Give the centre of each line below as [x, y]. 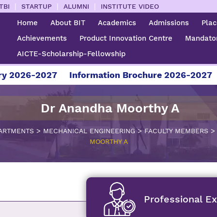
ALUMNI [77, 6]
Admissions [169, 23]
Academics [117, 23]
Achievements [42, 38]
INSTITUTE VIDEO [130, 6]
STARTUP [37, 6]
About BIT [68, 23]
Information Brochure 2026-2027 [108, 75]
